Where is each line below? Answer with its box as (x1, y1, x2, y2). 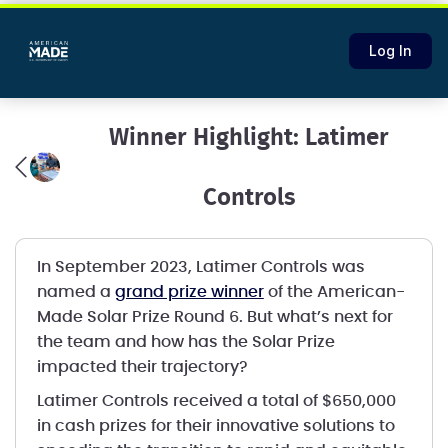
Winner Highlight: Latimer (109, 126, 389, 150)
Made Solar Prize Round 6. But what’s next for (36, 309, 393, 325)
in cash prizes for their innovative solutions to (36, 418, 395, 434)
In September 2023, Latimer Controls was (36, 259, 365, 275)
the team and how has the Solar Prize (36, 334, 335, 350)
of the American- (263, 284, 405, 300)
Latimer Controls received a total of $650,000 (36, 393, 396, 409)
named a (36, 284, 115, 300)
